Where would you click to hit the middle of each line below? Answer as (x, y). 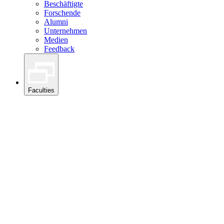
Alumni (56, 21)
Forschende (62, 12)
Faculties (41, 90)
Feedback (59, 48)
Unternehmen (65, 30)
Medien (56, 39)
